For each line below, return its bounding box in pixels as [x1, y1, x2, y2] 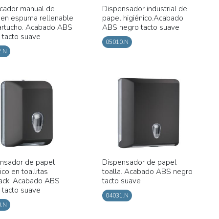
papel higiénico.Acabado [102, 13, 183, 23]
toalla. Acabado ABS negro [102, 166, 193, 176]
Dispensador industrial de [102, 3, 187, 14]
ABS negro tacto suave [102, 22, 179, 32]
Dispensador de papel [102, 157, 176, 167]
